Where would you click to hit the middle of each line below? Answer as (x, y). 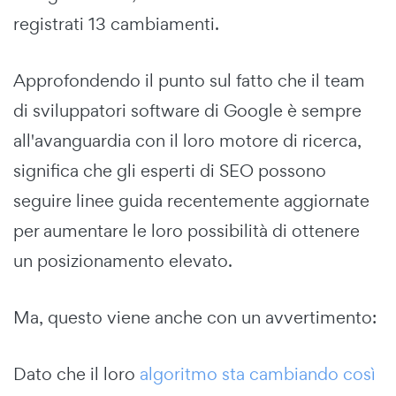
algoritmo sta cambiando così (258, 373)
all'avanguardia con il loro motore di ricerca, (187, 140)
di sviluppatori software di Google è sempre (187, 110)
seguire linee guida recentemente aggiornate (191, 200)
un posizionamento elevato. (123, 260)
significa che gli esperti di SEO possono (170, 170)
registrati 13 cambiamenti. (116, 23)
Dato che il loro (76, 373)
